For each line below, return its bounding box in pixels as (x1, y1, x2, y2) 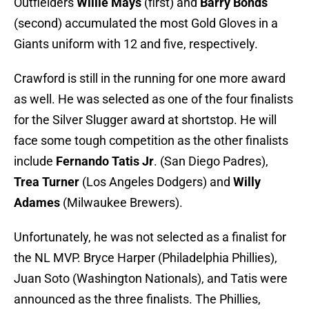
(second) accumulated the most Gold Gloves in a (14, 16, 278, 31)
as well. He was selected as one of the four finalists (14, 92, 293, 107)
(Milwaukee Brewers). (60, 195, 183, 210)
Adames (14, 195, 60, 210)
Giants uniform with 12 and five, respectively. (14, 37, 258, 52)
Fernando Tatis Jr (56, 154, 154, 169)
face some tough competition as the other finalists (14, 133, 288, 148)
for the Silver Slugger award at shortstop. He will (14, 112, 277, 128)
